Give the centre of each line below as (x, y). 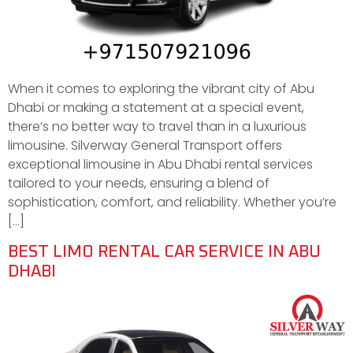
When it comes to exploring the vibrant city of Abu (161, 88)
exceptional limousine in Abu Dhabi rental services (160, 164)
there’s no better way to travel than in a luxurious (157, 126)
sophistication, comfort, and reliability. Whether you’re (172, 202)
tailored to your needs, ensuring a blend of (139, 183)
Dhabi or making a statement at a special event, (156, 107)
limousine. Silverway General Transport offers (145, 145)
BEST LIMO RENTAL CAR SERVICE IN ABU (164, 252)
